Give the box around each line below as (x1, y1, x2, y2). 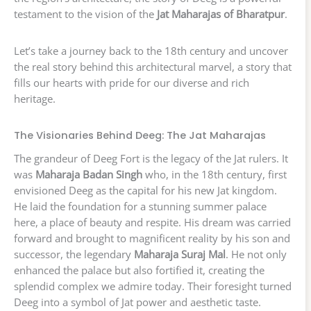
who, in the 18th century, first (142, 167, 287, 182)
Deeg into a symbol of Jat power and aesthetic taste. (14, 295, 261, 310)
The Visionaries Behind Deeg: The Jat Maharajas (14, 128, 266, 142)
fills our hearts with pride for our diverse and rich (14, 75, 249, 90)
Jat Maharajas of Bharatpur (157, 7, 285, 22)
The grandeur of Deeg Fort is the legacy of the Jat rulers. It (14, 151, 288, 166)
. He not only (226, 247, 287, 262)
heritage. (14, 91, 56, 106)
